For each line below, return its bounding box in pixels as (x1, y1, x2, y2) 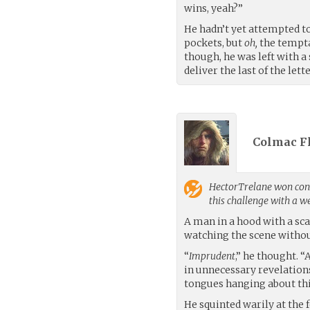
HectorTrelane (209, 180, 273, 193)
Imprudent (189, 249, 236, 262)
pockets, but (184, 36, 245, 49)
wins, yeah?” (184, 1, 244, 15)
